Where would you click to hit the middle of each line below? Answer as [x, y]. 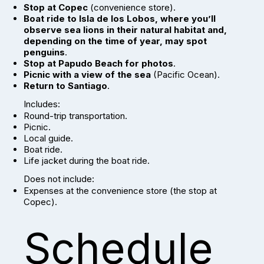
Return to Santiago [65, 86]
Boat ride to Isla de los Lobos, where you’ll [120, 19]
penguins [44, 52]
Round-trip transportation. [75, 116]
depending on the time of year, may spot [115, 41]
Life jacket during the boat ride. [87, 161]
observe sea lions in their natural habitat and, [125, 30]
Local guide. [48, 138]
